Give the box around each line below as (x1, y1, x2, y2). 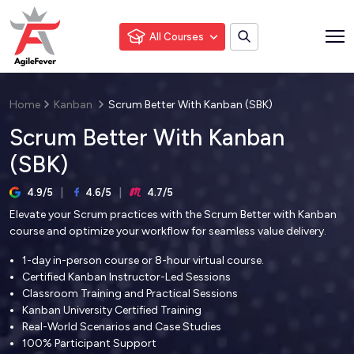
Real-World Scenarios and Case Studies (22, 320, 221, 333)
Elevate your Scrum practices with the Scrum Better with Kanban (9, 208, 337, 221)
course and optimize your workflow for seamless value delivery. (9, 224, 326, 238)
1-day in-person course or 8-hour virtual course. (22, 254, 264, 267)
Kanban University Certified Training (22, 303, 201, 317)
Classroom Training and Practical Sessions (22, 287, 238, 300)
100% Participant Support (22, 337, 156, 350)
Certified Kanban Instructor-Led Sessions (22, 270, 231, 284)
